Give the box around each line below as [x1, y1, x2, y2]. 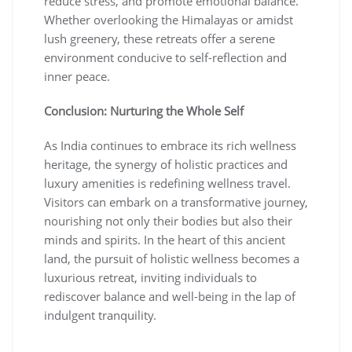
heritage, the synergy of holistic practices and [44, 156, 288, 172]
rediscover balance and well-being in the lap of [44, 288, 295, 304]
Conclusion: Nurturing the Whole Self [44, 102, 244, 119]
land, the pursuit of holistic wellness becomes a [44, 250, 299, 266]
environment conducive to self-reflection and [44, 49, 287, 65]
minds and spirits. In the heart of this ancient [44, 231, 285, 247]
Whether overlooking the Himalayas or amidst [44, 11, 293, 27]
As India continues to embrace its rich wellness [44, 137, 296, 153]
